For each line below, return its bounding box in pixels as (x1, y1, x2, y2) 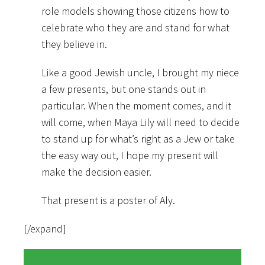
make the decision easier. (41, 164, 151, 179)
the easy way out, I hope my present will (41, 148, 218, 162)
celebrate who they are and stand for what (41, 20, 230, 34)
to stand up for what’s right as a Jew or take (41, 131, 235, 146)
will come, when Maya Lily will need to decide (41, 115, 240, 129)
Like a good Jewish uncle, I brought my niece (41, 65, 239, 79)
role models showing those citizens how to (41, 4, 230, 18)
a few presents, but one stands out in (41, 82, 206, 96)
